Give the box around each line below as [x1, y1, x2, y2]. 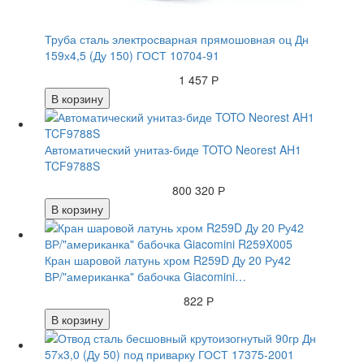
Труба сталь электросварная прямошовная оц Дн [45, 31, 309, 48]
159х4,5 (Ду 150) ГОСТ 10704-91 [45, 47, 219, 64]
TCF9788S [45, 158, 100, 175]
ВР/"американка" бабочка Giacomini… [45, 268, 246, 285]
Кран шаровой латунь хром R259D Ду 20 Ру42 [45, 252, 291, 269]
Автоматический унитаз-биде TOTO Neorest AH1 [45, 141, 301, 158]
